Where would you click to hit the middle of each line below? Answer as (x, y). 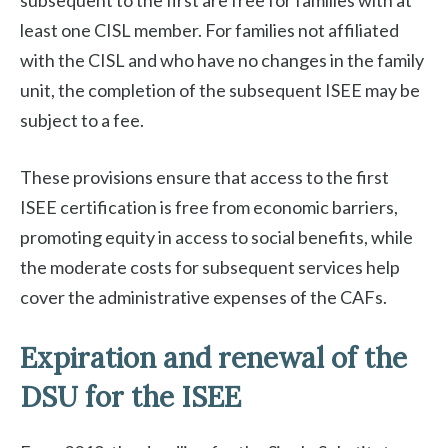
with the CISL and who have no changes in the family (222, 60)
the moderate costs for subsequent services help (210, 267)
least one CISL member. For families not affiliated (209, 30)
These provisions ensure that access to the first (204, 177)
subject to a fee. (82, 120)
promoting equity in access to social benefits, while (216, 237)
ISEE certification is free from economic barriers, (209, 207)
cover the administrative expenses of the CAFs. (203, 297)
